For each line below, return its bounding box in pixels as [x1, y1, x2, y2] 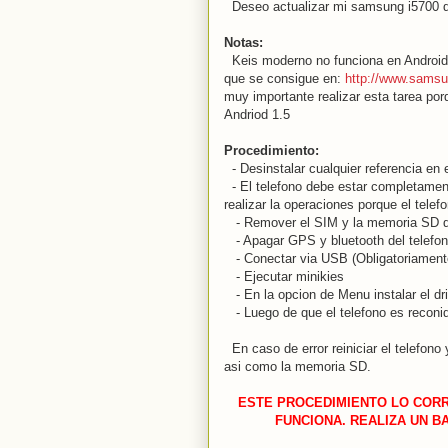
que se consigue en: [224, 70, 345, 86]
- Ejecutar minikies [224, 268, 344, 284]
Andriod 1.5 [224, 106, 290, 122]
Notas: [224, 34, 263, 50]
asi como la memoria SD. [224, 358, 371, 374]
